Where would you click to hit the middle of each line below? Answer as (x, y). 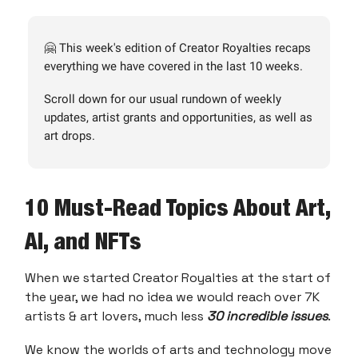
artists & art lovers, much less (116, 316)
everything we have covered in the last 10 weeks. (173, 66)
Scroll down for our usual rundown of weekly (163, 99)
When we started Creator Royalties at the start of (178, 278)
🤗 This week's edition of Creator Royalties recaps (177, 48)
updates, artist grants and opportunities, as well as (178, 117)
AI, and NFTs (83, 241)
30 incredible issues (267, 316)
